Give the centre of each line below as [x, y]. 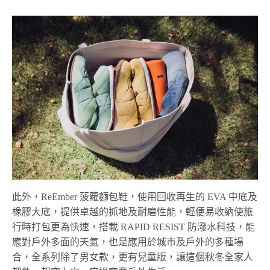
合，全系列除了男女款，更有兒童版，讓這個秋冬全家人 [133, 257]
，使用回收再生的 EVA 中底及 [193, 196]
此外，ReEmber [46, 196]
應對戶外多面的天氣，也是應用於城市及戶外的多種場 [128, 242]
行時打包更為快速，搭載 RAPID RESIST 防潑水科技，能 [134, 227]
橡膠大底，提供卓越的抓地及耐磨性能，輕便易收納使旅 [133, 212]
